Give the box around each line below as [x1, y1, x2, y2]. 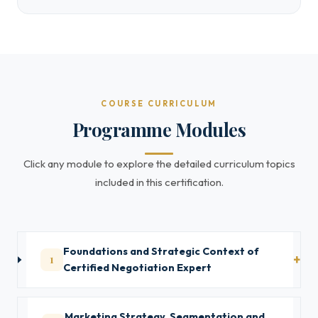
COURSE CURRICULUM [101, 99, 217, 109]
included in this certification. [94, 175, 224, 189]
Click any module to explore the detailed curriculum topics [23, 157, 295, 170]
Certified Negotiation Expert [63, 261, 212, 274]
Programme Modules [72, 117, 246, 141]
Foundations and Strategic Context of [63, 245, 260, 258]
